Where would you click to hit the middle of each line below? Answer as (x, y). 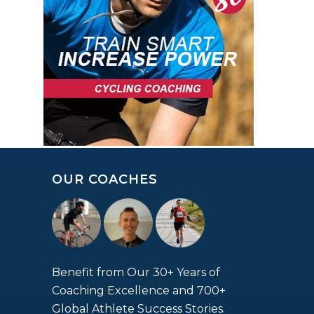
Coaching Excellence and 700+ (139, 291)
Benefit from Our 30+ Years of (136, 273)
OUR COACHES (105, 180)
